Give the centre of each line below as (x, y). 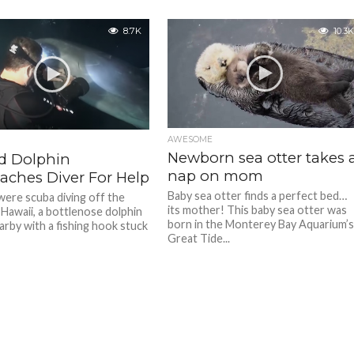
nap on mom (216, 176)
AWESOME (190, 140)
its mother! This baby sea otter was (258, 210)
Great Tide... (199, 239)
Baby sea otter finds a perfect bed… (258, 196)
